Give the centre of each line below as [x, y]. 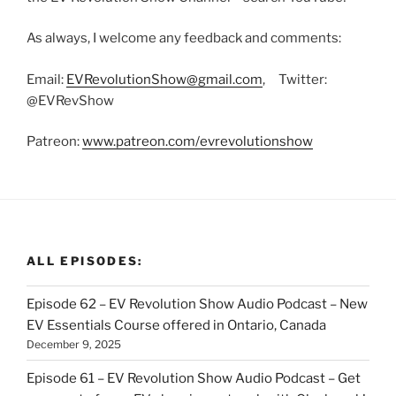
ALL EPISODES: [85, 260]
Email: [46, 79]
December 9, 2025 [74, 344]
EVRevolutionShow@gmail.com [164, 79]
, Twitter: [295, 79]
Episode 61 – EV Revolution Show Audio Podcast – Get [194, 378]
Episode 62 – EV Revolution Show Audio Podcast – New [197, 304]
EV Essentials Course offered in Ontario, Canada [176, 325]
